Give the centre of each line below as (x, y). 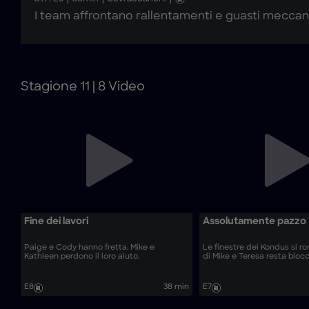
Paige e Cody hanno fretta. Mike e (89, 248)
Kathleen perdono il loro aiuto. (82, 257)
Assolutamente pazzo (254, 222)
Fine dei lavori (56, 222)
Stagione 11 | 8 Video (83, 88)
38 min (176, 287)
